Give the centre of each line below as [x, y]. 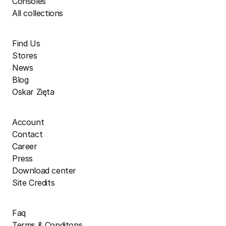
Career [25, 147]
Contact [27, 134]
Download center [44, 171]
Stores [25, 56]
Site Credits [34, 183]
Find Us [26, 44]
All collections [38, 13]
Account [28, 122]
